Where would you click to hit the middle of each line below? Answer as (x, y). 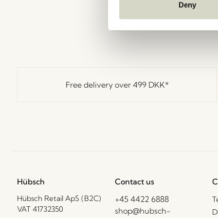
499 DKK (149, 84)
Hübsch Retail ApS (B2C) (59, 198)
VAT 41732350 (40, 209)
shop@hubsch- (143, 211)
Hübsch (31, 182)
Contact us (134, 182)
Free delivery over (99, 84)
